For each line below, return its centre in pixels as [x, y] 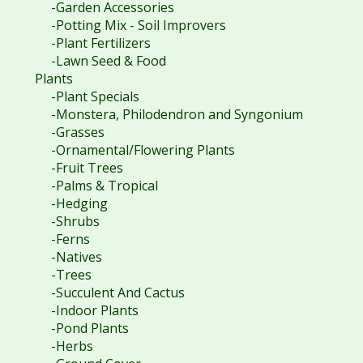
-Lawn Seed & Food [108, 61]
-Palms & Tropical [104, 186]
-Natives [76, 257]
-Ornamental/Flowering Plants [143, 150]
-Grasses [77, 132]
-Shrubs [75, 222]
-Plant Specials [95, 97]
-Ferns [70, 239]
